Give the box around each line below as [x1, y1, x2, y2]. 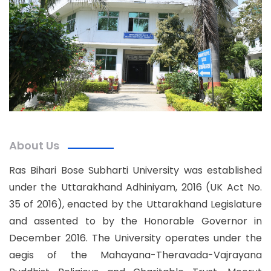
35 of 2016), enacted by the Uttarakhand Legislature [9, 197, 262, 211]
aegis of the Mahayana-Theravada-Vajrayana [9, 247, 262, 262]
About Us [9, 137, 59, 153]
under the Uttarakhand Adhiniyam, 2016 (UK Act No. [9, 180, 262, 194]
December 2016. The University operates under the [9, 230, 262, 245]
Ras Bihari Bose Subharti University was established [9, 163, 262, 177]
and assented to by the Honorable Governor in [9, 214, 262, 228]
